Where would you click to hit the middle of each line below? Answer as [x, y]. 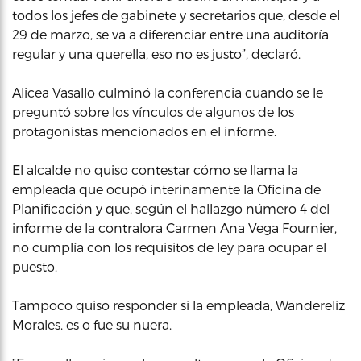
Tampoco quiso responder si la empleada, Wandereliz [178, 305]
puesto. [35, 266]
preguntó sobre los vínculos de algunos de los [153, 112]
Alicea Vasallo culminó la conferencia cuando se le [168, 92]
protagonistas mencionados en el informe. [144, 131]
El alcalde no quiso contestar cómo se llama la [155, 170]
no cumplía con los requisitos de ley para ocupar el [169, 247]
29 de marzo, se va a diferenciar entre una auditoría [170, 34]
